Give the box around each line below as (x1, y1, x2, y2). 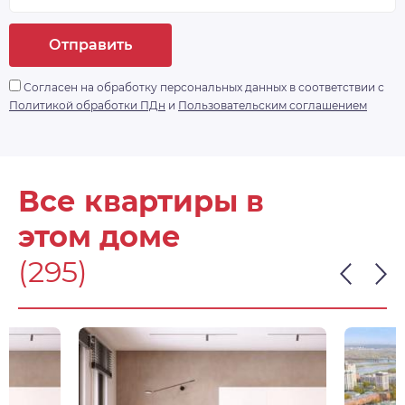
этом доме (18, 219, 181, 255)
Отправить (49, 36, 132, 54)
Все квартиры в (18, 184, 264, 220)
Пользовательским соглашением (178, 99, 367, 113)
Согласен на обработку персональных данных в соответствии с (21, 80, 384, 95)
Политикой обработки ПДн (9, 99, 165, 113)
